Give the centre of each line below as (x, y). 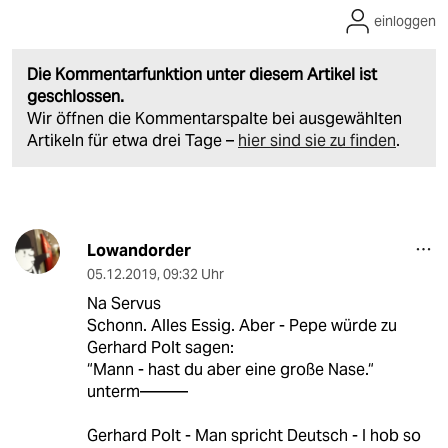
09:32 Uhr (193, 274)
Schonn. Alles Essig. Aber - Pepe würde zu (241, 326)
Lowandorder (138, 251)
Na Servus (123, 304)
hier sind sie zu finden (317, 141)
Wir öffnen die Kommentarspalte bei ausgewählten (214, 119)
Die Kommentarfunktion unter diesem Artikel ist (202, 75)
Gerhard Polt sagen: (160, 348)
